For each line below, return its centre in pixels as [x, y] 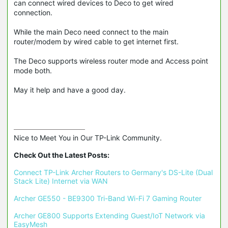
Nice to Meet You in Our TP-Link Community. [88, 138]
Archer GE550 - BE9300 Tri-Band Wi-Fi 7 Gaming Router [108, 198]
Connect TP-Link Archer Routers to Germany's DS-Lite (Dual [113, 173]
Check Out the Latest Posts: [62, 155]
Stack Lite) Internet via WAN [61, 181]
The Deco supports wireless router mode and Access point [111, 61]
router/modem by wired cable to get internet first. [97, 42]
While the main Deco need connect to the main [91, 32]
